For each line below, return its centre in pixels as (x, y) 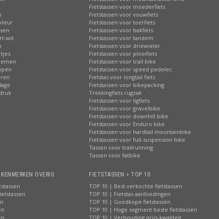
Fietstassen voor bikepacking (127, 85)
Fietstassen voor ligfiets (119, 100)
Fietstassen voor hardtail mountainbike (140, 132)
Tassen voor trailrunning (121, 147)
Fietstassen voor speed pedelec (131, 69)
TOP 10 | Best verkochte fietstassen (136, 186)
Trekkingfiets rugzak (115, 93)
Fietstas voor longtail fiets (122, 77)
